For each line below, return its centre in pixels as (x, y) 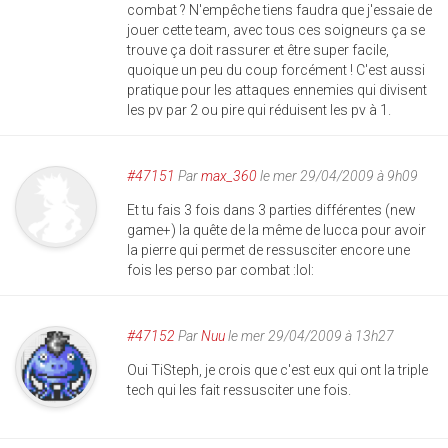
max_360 (229, 176)
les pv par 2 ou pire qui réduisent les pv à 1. (259, 110)
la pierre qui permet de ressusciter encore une (268, 250)
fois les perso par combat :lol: (220, 270)
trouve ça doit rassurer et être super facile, (258, 50)
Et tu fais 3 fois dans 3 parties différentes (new (271, 210)
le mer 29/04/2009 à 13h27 (309, 336)
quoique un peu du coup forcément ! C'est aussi (276, 70)
